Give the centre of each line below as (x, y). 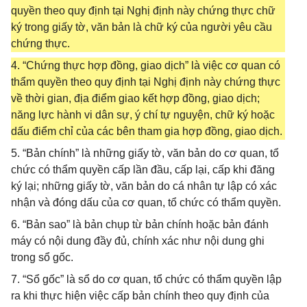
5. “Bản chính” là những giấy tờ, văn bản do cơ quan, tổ (145, 153)
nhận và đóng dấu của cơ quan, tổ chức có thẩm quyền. (146, 202)
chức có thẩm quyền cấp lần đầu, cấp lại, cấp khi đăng (143, 170)
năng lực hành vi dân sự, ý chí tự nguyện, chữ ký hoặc (143, 115)
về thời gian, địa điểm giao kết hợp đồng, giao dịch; (135, 98)
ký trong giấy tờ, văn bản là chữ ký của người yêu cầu (142, 27)
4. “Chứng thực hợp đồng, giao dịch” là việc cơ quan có (146, 65)
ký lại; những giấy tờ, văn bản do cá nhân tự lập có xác (144, 186)
